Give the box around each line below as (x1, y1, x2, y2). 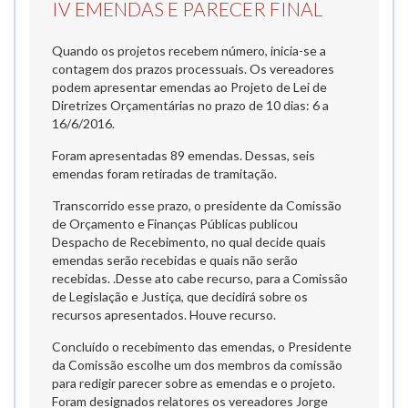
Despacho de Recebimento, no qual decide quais (52, 234, 326, 250)
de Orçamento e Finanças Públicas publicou (52, 216, 298, 231)
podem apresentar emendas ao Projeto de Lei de (52, 79, 327, 95)
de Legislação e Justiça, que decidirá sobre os (52, 289, 308, 304)
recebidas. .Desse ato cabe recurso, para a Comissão (52, 270, 348, 286)
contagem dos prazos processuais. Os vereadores (52, 61, 334, 76)
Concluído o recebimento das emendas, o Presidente (52, 339, 352, 354)
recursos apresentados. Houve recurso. (52, 307, 276, 322)
